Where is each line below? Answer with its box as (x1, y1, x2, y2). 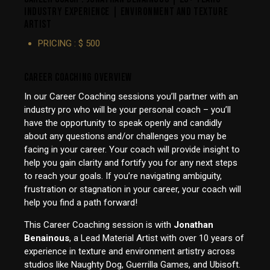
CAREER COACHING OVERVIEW (24, 71, 132, 84)
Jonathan (174, 219, 213, 231)
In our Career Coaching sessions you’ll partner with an (24, 91, 238, 102)
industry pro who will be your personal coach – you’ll (24, 104, 231, 116)
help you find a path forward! (24, 197, 137, 209)
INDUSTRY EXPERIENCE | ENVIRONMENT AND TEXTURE (24, 5, 228, 19)
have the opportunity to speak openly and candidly (24, 118, 222, 129)
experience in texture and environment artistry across (24, 246, 235, 257)
